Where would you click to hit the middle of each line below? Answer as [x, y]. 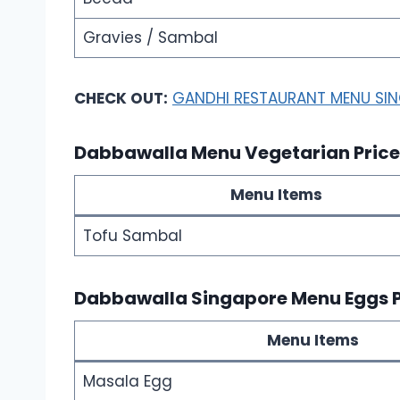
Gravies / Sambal [150, 37]
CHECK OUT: [121, 98]
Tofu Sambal [132, 235]
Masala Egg [127, 381]
